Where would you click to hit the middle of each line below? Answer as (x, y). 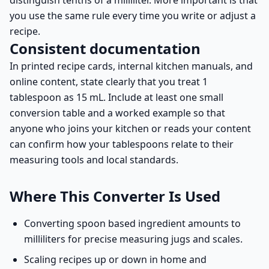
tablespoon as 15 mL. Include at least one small (116, 97)
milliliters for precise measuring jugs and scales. (133, 239)
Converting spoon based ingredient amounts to (132, 223)
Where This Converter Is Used (115, 196)
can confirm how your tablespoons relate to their (122, 144)
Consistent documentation (105, 48)
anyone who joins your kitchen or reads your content (130, 128)
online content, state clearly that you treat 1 (109, 82)
